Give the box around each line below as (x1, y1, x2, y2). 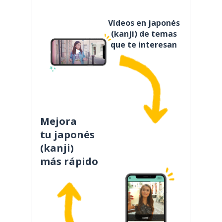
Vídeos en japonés (108, 17, 180, 28)
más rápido (40, 155, 98, 168)
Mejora (40, 114, 77, 128)
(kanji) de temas (111, 28, 177, 39)
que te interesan (111, 39, 177, 50)
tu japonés (40, 128, 95, 141)
